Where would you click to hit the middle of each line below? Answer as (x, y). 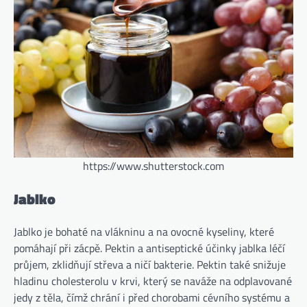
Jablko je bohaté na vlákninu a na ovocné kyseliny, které (144, 232)
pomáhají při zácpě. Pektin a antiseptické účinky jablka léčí (149, 248)
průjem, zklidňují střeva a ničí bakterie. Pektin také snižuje (150, 265)
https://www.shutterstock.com (153, 165)
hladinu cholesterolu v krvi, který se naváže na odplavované (153, 281)
